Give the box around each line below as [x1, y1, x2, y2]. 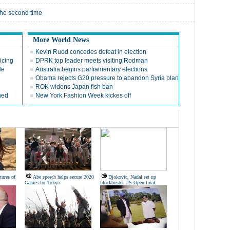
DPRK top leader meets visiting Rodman [35, 57, 148, 64]
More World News [33, 36, 89, 44]
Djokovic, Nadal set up [108, 174, 156, 180]
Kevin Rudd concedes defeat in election [35, 48, 146, 55]
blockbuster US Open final [100, 180, 155, 185]
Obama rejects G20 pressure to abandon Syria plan [35, 74, 179, 82]
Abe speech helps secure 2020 [33, 174, 94, 180]
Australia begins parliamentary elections [35, 66, 147, 73]
